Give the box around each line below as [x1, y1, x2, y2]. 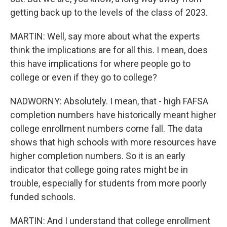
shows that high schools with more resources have [10, 136, 216, 147]
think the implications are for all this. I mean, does [10, 44, 208, 55]
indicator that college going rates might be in [10, 164, 188, 175]
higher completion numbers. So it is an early [10, 150, 185, 161]
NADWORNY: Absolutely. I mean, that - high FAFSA [10, 95, 208, 106]
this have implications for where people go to [10, 58, 191, 69]
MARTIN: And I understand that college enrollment [10, 215, 210, 226]
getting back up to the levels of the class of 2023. [10, 7, 208, 18]
